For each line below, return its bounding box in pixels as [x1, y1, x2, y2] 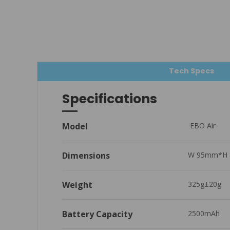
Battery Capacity [62, 208, 132, 220]
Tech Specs [168, 65, 214, 76]
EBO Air [187, 120, 216, 130]
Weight [62, 179, 92, 190]
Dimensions [62, 149, 110, 161]
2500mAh [187, 208, 220, 218]
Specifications [62, 89, 157, 108]
